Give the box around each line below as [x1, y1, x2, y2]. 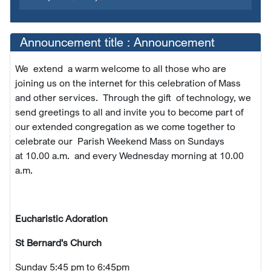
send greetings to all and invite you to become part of [15, 105, 243, 118]
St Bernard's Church [15, 236, 102, 249]
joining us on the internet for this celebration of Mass [15, 76, 241, 89]
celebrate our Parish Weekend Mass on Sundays [15, 134, 227, 147]
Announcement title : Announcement [20, 34, 215, 50]
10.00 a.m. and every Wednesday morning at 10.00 [25, 149, 244, 162]
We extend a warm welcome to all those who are [15, 62, 226, 74]
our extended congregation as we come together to [15, 120, 235, 132]
